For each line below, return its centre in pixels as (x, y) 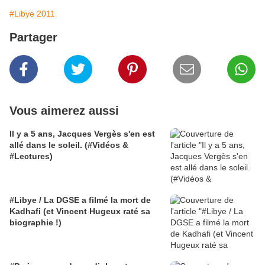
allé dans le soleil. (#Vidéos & (69, 145)
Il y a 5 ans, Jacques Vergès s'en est (82, 134)
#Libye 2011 (32, 14)
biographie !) (35, 223)
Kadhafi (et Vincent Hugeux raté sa (80, 211)
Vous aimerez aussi (64, 111)
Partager (33, 38)
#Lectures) (31, 156)
